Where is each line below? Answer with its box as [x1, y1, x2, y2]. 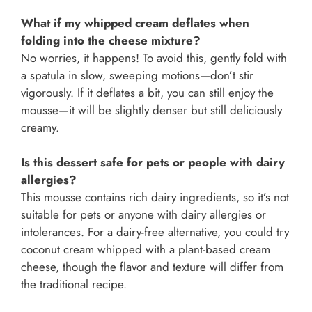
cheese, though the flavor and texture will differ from [21, 258, 283, 276]
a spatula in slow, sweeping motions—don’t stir [21, 66, 253, 84]
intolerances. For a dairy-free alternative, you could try [21, 224, 289, 241]
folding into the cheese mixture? [21, 31, 201, 49]
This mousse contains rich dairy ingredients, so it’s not [21, 189, 289, 206]
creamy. [21, 118, 59, 136]
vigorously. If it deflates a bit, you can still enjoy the [21, 84, 274, 101]
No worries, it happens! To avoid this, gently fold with [21, 49, 287, 66]
